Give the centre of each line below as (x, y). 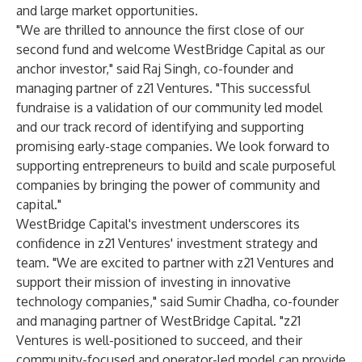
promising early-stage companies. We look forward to (173, 146)
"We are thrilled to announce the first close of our (160, 30)
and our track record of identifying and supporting (160, 127)
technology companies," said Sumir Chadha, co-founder (177, 301)
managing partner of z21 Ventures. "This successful (163, 88)
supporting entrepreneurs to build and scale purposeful (176, 166)
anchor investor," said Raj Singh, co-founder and (155, 69)
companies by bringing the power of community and (168, 185)
